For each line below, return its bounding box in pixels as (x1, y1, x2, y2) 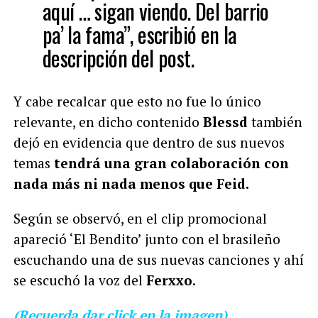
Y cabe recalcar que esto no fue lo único (13, 92, 261, 110)
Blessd (202, 112, 248, 131)
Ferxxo (146, 270, 192, 289)
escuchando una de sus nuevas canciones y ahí (13, 250, 304, 268)
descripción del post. (42, 41, 194, 74)
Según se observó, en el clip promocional (13, 209, 267, 227)
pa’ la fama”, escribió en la (42, 18, 237, 50)
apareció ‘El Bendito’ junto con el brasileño (13, 229, 280, 248)
